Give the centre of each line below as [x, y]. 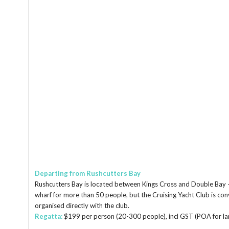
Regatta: [49, 216]
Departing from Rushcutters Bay [88, 174]
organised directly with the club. [82, 206]
